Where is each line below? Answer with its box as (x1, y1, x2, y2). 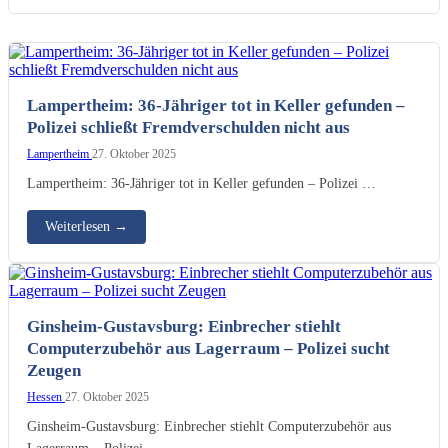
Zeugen (27, 360, 81, 380)
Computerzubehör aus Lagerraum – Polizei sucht (27, 338, 390, 358)
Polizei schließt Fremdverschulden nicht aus (27, 117, 350, 137)
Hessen (27, 389, 65, 404)
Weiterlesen (45, 218, 114, 234)
